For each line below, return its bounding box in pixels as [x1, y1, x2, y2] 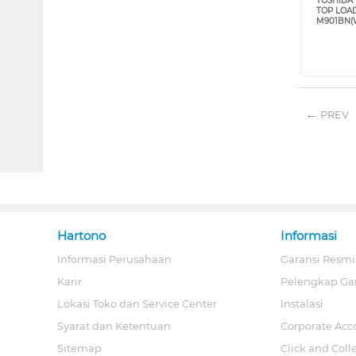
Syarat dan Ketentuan [57, 319, 171, 332]
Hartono [57, 227, 106, 243]
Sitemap [57, 341, 102, 354]
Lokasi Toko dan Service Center [57, 296, 217, 310]
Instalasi [280, 296, 323, 310]
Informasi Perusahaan [57, 252, 172, 265]
